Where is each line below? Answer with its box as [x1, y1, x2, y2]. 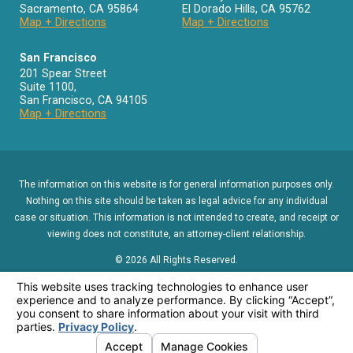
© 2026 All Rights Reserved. [115, 255, 238, 266]
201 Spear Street [20, 67, 107, 80]
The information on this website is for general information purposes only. [19, 179, 334, 191]
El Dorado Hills [182, 2, 256, 15]
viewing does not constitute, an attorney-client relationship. [47, 229, 306, 240]
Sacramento [20, 2, 84, 15]
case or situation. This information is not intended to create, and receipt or [14, 212, 339, 224]
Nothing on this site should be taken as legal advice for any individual [25, 195, 328, 207]
